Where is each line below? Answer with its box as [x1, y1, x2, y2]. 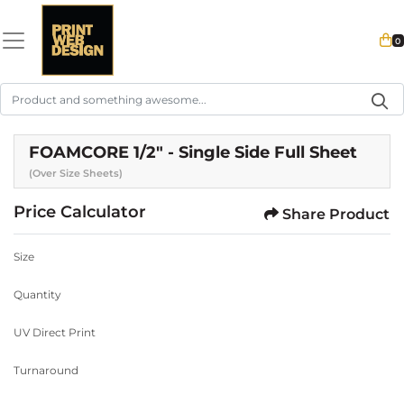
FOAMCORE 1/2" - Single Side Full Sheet [29, 142, 357, 162]
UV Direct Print [14, 326, 96, 340]
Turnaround [14, 363, 78, 378]
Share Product [282, 206, 390, 224]
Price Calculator [14, 202, 146, 223]
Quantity [14, 288, 61, 302]
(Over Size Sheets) [29, 167, 123, 180]
